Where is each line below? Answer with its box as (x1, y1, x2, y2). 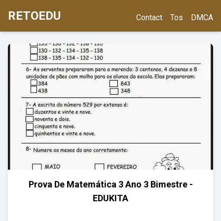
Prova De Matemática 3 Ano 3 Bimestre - (28, 179, 193, 189)
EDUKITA (93, 193, 128, 203)
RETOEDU (8, 9, 61, 23)
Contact (136, 13, 162, 22)
